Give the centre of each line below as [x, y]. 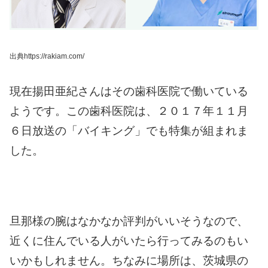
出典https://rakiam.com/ [47, 56]
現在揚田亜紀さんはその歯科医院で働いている [129, 91]
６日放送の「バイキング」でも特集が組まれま [129, 130]
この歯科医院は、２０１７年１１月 [157, 111]
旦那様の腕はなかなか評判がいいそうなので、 [129, 221]
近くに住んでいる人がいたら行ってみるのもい [129, 241]
